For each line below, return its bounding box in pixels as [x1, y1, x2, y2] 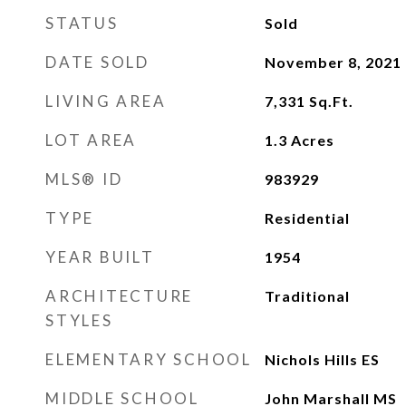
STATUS [45, 14, 119, 33]
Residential [264, 209, 350, 227]
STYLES [45, 311, 113, 330]
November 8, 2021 [264, 53, 401, 71]
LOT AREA [45, 130, 137, 150]
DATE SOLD [45, 53, 150, 72]
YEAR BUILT [45, 247, 155, 266]
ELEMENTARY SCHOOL [45, 350, 252, 369]
